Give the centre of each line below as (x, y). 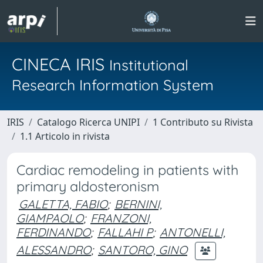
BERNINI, (138, 204)
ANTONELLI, (193, 232)
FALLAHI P (125, 232)
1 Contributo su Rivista (203, 122)
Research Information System (113, 85)
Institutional (149, 65)
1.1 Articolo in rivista (65, 136)
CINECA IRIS (60, 64)
